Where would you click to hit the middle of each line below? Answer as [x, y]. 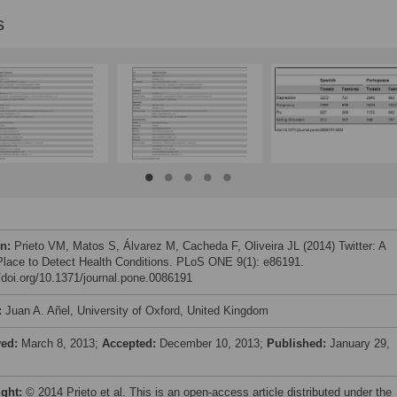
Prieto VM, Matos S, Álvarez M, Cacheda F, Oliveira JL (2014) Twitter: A [200, 246]
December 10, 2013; [213, 343]
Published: [298, 343]
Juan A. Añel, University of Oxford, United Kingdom [137, 311]
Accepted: [131, 343]
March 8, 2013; [62, 343]
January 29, [360, 343]
